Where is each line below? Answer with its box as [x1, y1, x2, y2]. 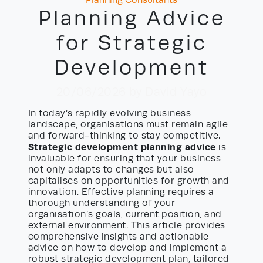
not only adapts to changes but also [28, 164, 194, 176]
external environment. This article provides [28, 220, 225, 231]
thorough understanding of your [28, 198, 176, 209]
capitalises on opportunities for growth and [28, 176, 230, 187]
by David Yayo [129, 85, 207, 99]
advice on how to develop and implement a [28, 242, 227, 254]
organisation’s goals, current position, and [28, 209, 222, 220]
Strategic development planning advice [28, 141, 216, 153]
